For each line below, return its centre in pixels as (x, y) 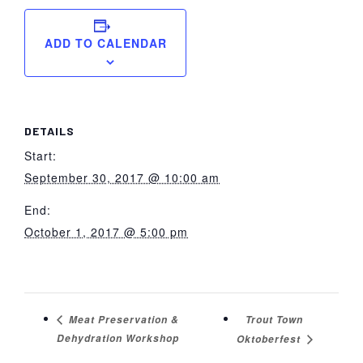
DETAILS (49, 131)
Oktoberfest (270, 340)
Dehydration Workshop (118, 339)
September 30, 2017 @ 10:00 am (122, 178)
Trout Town (274, 320)
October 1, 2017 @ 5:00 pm (106, 232)
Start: (41, 156)
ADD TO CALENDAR (105, 43)
